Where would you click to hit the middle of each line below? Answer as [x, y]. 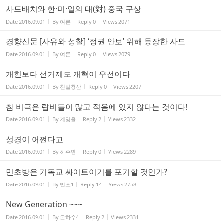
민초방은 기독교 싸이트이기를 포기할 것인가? [87, 172]
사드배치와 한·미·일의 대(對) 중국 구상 [74, 9]
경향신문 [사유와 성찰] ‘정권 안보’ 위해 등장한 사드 [96, 41]
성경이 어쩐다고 [35, 139]
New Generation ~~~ [44, 204]
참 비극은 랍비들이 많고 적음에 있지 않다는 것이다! [97, 107]
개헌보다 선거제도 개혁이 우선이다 [68, 74]
